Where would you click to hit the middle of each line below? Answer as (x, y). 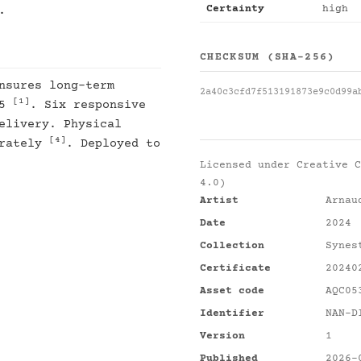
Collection (232, 246)
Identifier (232, 313)
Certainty (235, 9)
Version (222, 336)
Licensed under (248, 165)
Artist (219, 201)
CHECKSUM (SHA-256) (268, 57)
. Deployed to (113, 144)
